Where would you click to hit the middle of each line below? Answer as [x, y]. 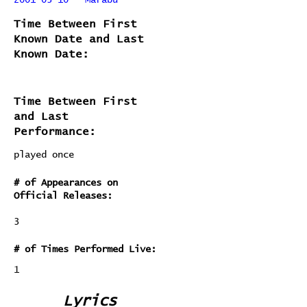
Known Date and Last [79, 39]
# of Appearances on [66, 183]
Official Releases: [63, 196]
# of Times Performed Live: [85, 249]
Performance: [55, 132]
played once [44, 155]
